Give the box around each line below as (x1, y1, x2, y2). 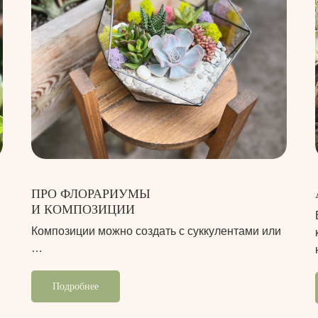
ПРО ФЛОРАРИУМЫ (31, 187, 150, 202)
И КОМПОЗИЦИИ (31, 202, 135, 217)
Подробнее (53, 280, 99, 292)
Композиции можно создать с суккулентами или (31, 225, 281, 238)
